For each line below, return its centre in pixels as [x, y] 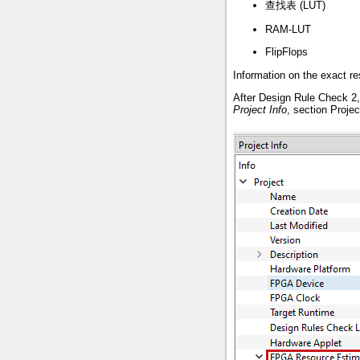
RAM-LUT [288, 29]
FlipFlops [286, 52]
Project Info [260, 109]
